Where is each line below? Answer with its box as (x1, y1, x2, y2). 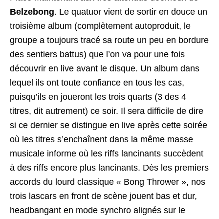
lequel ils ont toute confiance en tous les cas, (10, 77, 184, 88)
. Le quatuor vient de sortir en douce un (54, 6, 207, 17)
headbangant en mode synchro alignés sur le (10, 205, 185, 215)
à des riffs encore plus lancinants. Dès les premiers (10, 162, 209, 173)
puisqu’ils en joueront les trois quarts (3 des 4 (10, 91, 186, 102)
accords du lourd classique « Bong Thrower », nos (10, 176, 205, 187)
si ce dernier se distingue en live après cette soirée (10, 120, 207, 130)
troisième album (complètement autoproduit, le (10, 21, 191, 31)
